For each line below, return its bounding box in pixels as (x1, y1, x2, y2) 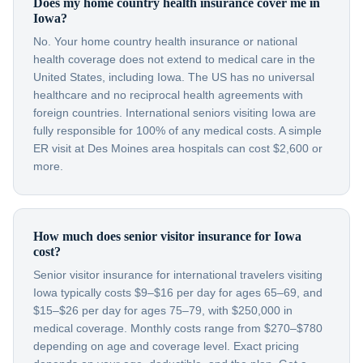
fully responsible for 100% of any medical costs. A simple (33, 124, 322, 137)
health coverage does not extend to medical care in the (33, 53, 315, 66)
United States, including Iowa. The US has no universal (33, 70, 314, 83)
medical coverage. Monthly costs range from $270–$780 (33, 322, 322, 335)
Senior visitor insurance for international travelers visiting (33, 268, 322, 281)
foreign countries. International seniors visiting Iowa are (33, 106, 316, 119)
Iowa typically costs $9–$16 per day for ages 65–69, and (33, 286, 322, 299)
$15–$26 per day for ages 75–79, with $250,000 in (33, 304, 293, 317)
